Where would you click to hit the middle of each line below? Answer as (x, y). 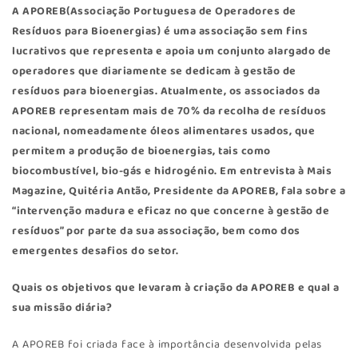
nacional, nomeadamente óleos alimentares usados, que (163, 131)
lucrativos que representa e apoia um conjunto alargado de (172, 52)
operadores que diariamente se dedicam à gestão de (154, 72)
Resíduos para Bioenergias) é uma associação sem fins (160, 32)
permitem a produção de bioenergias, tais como (141, 151)
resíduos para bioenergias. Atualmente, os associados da (166, 91)
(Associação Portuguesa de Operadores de (181, 12)
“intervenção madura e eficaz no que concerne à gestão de (171, 211)
